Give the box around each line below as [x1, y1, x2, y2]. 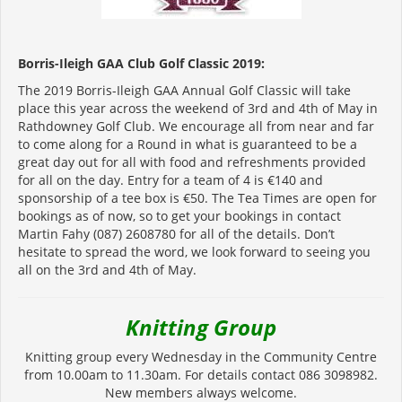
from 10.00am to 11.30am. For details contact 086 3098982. [24, 365, 378, 383]
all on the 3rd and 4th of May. [18, 260, 197, 278]
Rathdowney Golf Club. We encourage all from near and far [18, 117, 374, 135]
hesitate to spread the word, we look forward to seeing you [18, 242, 371, 260]
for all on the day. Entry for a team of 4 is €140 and [18, 170, 323, 188]
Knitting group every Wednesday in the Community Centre [25, 347, 377, 365]
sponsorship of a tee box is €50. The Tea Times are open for [18, 188, 377, 206]
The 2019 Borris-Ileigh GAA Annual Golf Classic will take [18, 81, 351, 99]
